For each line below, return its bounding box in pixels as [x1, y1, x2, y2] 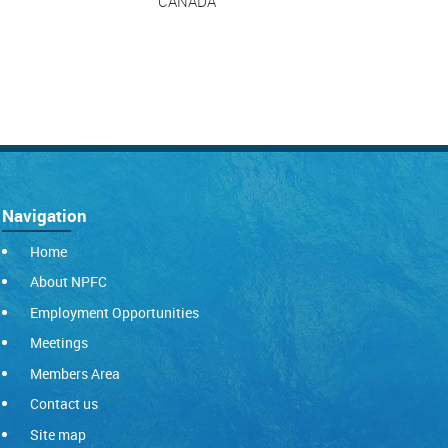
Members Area [29, 363, 120, 383]
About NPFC [29, 272, 107, 292]
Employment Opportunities [29, 302, 199, 322]
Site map [29, 424, 86, 444]
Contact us [29, 394, 98, 414]
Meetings [29, 333, 88, 353]
